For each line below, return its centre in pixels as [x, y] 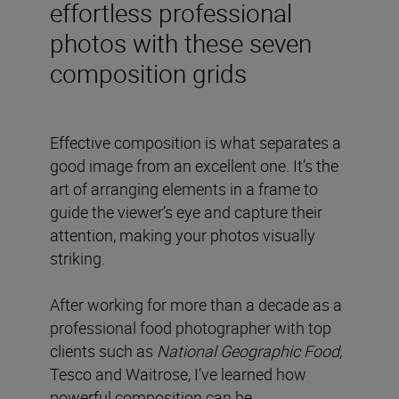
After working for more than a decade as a [196, 304]
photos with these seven [181, 42]
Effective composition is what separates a [195, 142]
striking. [77, 258]
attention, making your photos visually [183, 235]
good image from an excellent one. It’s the [194, 165]
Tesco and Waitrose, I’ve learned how [178, 374]
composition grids [148, 73]
